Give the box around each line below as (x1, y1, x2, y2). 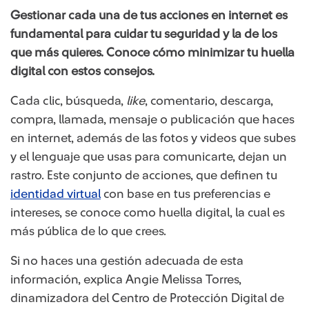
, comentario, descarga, (145, 94, 273, 107)
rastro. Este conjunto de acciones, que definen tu (10, 169, 277, 181)
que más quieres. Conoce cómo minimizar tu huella (10, 46, 295, 59)
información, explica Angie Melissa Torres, (10, 273, 241, 286)
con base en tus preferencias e (101, 188, 270, 200)
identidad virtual (10, 188, 101, 200)
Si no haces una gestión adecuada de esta (10, 255, 243, 267)
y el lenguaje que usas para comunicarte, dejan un (10, 150, 287, 163)
